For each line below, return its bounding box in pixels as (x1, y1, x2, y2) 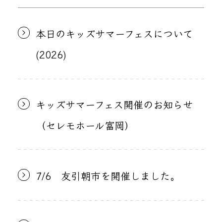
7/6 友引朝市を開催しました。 (35, 168, 180, 183)
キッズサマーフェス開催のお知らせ (35, 97, 193, 112)
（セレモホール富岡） (35, 117, 134, 133)
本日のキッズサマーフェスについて (35, 25, 193, 41)
